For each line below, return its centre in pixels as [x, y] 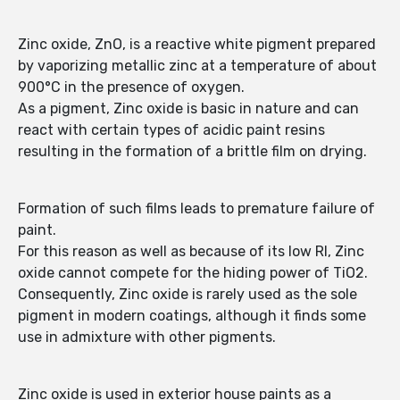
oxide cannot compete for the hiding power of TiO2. [193, 273]
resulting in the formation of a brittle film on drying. [192, 152]
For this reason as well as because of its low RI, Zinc [191, 252]
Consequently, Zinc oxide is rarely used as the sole [187, 295]
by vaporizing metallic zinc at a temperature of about [197, 66]
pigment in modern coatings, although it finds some [192, 316]
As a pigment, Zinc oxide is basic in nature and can [188, 109]
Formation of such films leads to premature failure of [196, 209]
